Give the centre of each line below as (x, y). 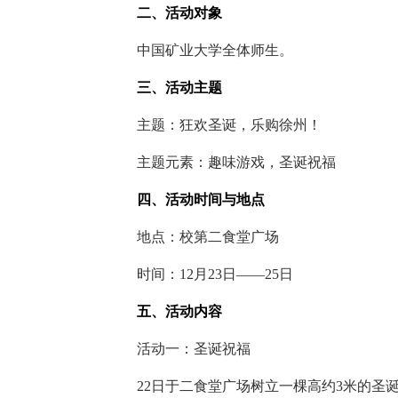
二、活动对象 (165, 13)
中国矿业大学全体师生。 (201, 50)
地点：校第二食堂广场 (194, 237)
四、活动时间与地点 (187, 199)
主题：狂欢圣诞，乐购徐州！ (215, 125)
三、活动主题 (165, 88)
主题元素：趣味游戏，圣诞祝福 (222, 162)
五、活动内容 (165, 311)
